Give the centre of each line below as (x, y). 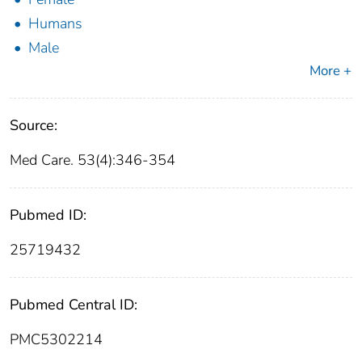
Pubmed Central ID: (74, 305)
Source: (34, 126)
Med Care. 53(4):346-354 (93, 160)
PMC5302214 (56, 340)
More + (330, 71)
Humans (55, 24)
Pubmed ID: (48, 215)
